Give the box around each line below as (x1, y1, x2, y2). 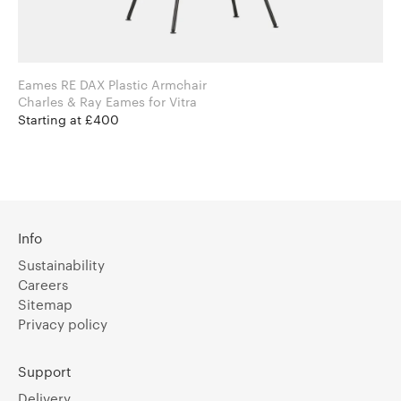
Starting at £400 (18, 112, 119, 128)
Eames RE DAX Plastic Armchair (18, 77, 207, 93)
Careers (18, 277, 68, 294)
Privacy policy (18, 316, 107, 333)
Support (18, 363, 72, 380)
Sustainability (18, 257, 105, 274)
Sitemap (18, 296, 73, 313)
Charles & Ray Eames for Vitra (149, 94, 197, 110)
